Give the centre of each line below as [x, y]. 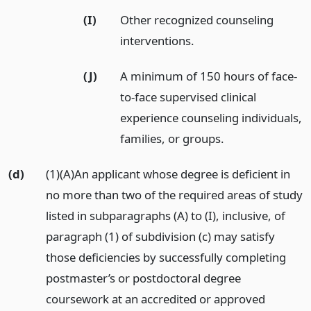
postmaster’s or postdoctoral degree [143, 278]
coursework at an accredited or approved [155, 299]
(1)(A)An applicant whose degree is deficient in [168, 174]
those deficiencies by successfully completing [166, 257]
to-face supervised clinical [188, 97]
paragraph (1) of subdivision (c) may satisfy [160, 236]
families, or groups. [173, 139]
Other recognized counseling [197, 20]
